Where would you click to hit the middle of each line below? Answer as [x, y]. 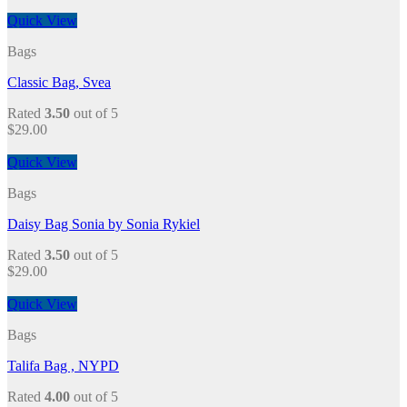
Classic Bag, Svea [59, 83]
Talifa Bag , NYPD [63, 366]
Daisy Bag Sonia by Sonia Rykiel [104, 224]
